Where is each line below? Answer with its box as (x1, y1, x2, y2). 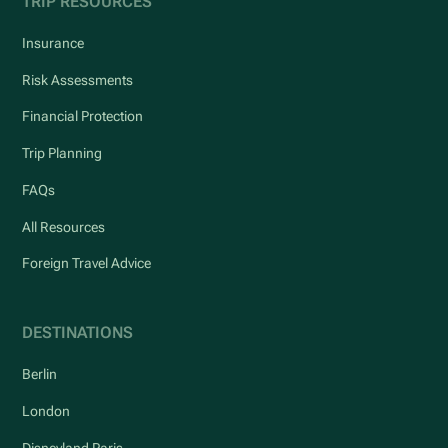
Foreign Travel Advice (22, 255, 152, 272)
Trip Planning (22, 145, 103, 162)
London (22, 402, 71, 419)
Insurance (22, 34, 85, 51)
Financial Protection (22, 108, 144, 125)
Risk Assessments (22, 71, 134, 88)
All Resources (22, 218, 106, 235)
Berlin (22, 366, 58, 383)
